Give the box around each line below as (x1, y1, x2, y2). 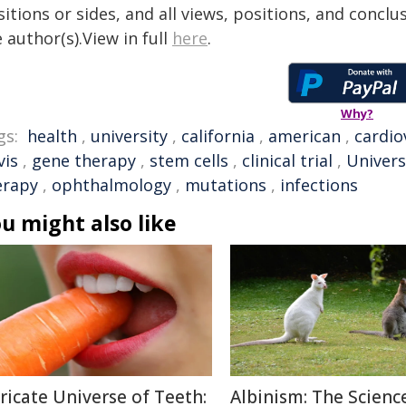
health (27, 125, 77, 147)
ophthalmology (52, 174, 171, 196)
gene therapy (32, 150, 136, 171)
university (91, 125, 168, 147)
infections (280, 174, 358, 196)
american (268, 125, 341, 147)
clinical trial (242, 150, 333, 171)
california (181, 125, 255, 147)
